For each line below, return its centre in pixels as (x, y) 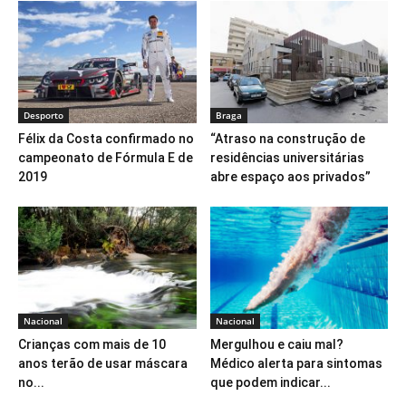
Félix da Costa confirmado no (106, 139)
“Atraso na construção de (287, 139)
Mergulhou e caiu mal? (276, 345)
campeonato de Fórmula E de (106, 158)
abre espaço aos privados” (290, 177)
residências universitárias (287, 158)
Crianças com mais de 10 (92, 345)
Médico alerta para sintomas (296, 364)
